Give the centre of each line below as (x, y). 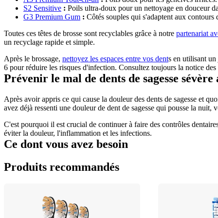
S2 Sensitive (42, 8)
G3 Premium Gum (52, 17)
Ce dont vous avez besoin (66, 144)
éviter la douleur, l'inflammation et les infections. (78, 133)
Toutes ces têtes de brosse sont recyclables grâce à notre (90, 33)
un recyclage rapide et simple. (49, 42)
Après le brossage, (33, 58)
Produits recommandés (62, 167)
